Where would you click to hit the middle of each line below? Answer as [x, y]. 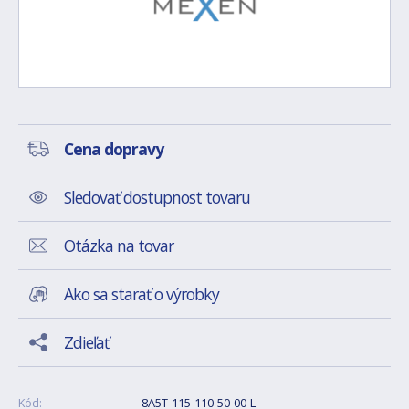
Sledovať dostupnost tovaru [157, 197]
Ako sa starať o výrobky [142, 294]
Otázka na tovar [119, 246]
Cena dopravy [114, 149]
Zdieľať [86, 342]
